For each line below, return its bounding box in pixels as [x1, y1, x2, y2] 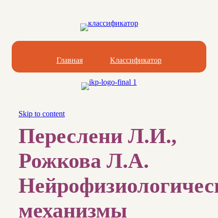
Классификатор [110, 56, 162, 64]
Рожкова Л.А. [18, 149, 149, 173]
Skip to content [18, 109, 65, 118]
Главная [56, 56, 83, 64]
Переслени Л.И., [18, 124, 177, 148]
